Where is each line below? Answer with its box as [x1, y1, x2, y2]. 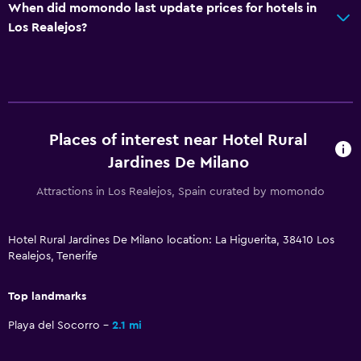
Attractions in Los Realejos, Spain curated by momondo [36, 185, 325, 197]
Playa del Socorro [8, 319, 100, 331]
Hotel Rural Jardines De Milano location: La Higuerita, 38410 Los [8, 234, 334, 246]
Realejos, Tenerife [8, 250, 98, 262]
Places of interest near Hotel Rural [49, 131, 308, 148]
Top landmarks [8, 290, 86, 302]
